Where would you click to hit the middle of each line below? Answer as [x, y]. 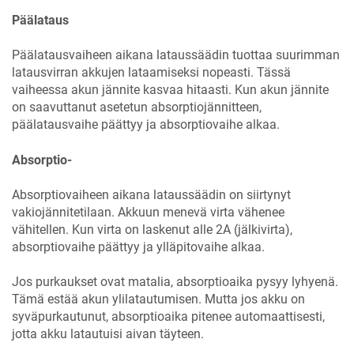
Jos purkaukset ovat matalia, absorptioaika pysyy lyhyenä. [175, 282]
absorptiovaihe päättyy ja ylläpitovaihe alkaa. [138, 247]
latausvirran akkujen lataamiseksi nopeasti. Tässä [151, 73]
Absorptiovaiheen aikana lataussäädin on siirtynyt [151, 195]
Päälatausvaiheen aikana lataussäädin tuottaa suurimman [176, 55]
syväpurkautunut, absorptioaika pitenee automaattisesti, [168, 317]
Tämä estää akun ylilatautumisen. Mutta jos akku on [158, 299]
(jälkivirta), [262, 230]
